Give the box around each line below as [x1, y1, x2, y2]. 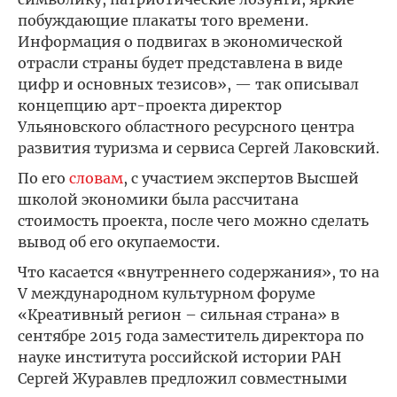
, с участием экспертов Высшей [123, 169, 359, 187]
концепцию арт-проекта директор [18, 97, 282, 114]
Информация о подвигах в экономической [18, 33, 343, 51]
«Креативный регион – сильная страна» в [18, 306, 339, 323]
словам [69, 169, 123, 187]
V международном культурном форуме [18, 284, 315, 302]
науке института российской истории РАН [18, 348, 341, 366]
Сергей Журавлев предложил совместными [18, 370, 347, 387]
